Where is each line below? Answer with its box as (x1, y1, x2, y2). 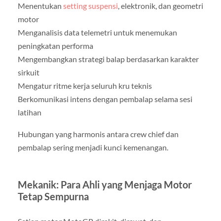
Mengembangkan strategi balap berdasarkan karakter (17, 54, 199, 64)
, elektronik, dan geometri (117, 1, 203, 11)
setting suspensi (63, 1, 118, 11)
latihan (17, 108, 41, 117)
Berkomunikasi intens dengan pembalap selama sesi (17, 94, 192, 104)
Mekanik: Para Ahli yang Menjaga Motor (17, 178, 192, 190)
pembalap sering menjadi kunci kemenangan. (17, 142, 168, 152)
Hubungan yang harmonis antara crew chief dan (17, 129, 179, 139)
